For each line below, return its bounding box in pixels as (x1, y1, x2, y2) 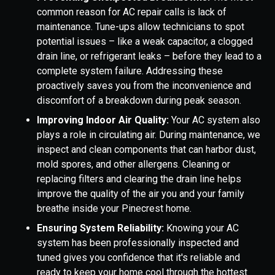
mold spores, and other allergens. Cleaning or (37, 158, 230, 171)
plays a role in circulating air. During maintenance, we (37, 129, 260, 141)
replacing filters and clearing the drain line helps (37, 173, 241, 185)
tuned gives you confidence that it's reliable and (37, 252, 240, 264)
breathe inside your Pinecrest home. (37, 203, 192, 215)
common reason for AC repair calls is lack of (37, 6, 227, 18)
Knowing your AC (166, 222, 239, 234)
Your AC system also (171, 114, 260, 126)
